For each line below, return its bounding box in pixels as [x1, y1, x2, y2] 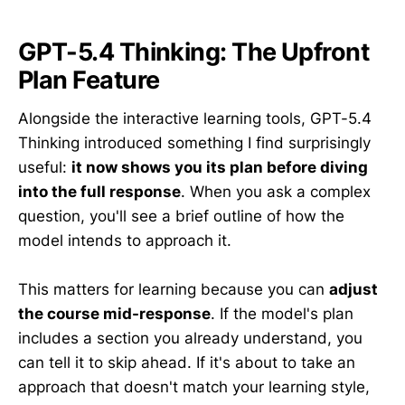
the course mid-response [18, 305, 211, 324]
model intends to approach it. [18, 231, 231, 250]
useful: [18, 157, 71, 176]
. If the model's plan [211, 305, 353, 324]
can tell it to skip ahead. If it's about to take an [18, 353, 355, 372]
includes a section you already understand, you [18, 329, 363, 348]
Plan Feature [18, 65, 160, 96]
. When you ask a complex [181, 182, 371, 201]
